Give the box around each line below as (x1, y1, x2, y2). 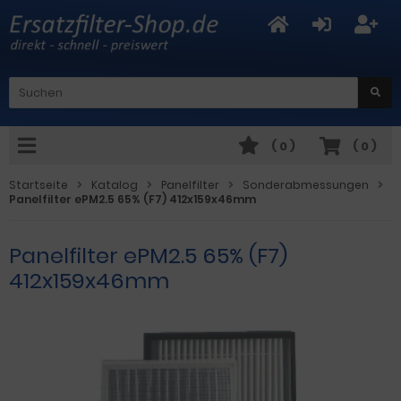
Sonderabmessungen (243, 176, 369, 192)
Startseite (9, 176, 68, 192)
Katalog (91, 176, 138, 192)
